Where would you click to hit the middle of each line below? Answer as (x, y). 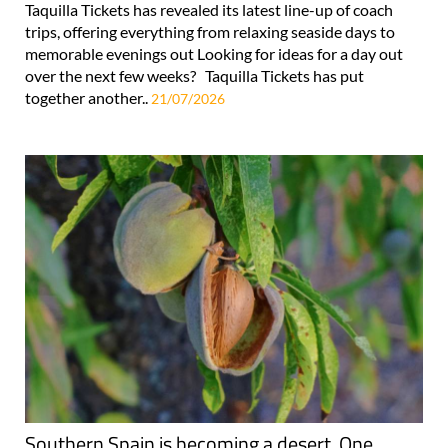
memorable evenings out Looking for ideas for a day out (214, 54)
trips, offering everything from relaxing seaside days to (210, 32)
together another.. (88, 98)
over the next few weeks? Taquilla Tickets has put (194, 76)
